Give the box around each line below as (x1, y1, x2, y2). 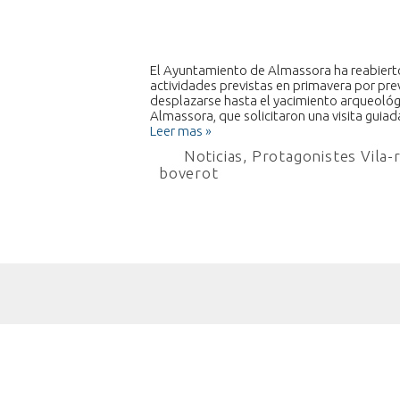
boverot (159, 164, 219, 181)
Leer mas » (150, 123, 212, 138)
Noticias (183, 147, 244, 164)
